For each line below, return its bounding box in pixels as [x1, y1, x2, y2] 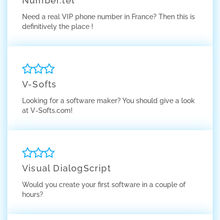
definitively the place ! [22, 23, 93, 30]
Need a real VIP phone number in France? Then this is [22, 13, 195, 21]
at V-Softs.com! [22, 107, 73, 114]
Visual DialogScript [22, 163, 111, 173]
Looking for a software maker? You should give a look [22, 97, 195, 105]
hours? [22, 191, 43, 198]
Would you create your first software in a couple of [22, 181, 186, 189]
